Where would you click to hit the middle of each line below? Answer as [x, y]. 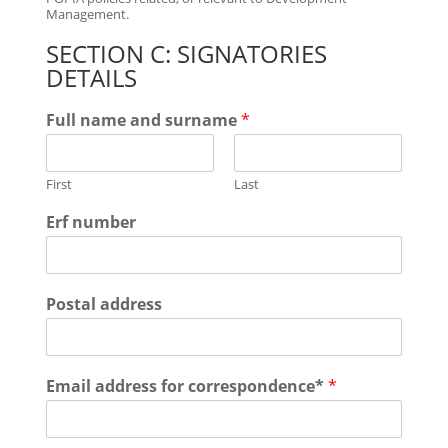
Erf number [90, 221]
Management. [87, 13]
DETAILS [91, 77]
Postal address [103, 303]
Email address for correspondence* [186, 385]
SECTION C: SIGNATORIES [186, 53]
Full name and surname [143, 119]
